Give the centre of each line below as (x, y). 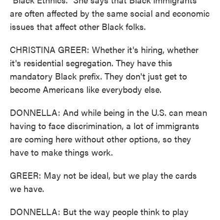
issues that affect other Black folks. (78, 26)
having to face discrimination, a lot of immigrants (105, 125)
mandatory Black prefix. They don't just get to (98, 76)
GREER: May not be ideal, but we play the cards (103, 175)
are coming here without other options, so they (100, 139)
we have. (27, 188)
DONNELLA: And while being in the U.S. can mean (109, 112)
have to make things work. (61, 152)
